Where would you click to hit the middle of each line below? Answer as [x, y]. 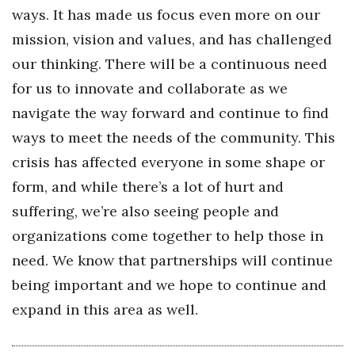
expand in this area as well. [105, 309]
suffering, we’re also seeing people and [145, 211]
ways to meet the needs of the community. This [174, 137]
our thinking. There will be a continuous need [170, 64]
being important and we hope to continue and [169, 285]
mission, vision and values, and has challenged [172, 39]
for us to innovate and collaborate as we [150, 88]
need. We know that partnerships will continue [172, 260]
